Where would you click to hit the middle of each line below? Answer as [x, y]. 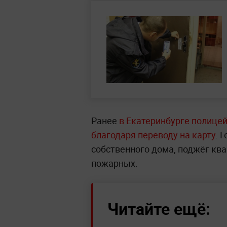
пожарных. [115, 163]
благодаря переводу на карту [153, 135]
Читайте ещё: [159, 209]
